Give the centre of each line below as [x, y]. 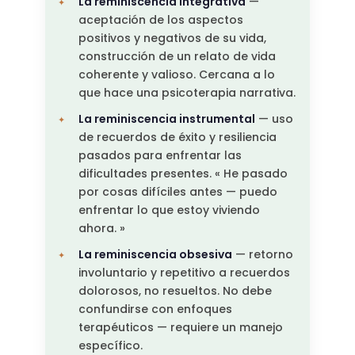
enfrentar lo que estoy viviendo [169, 210]
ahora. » [101, 229]
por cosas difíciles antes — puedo [177, 192]
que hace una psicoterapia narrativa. [187, 93]
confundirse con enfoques [155, 309]
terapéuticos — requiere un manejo [180, 328]
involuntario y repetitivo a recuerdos [184, 273]
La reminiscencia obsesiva [155, 255]
